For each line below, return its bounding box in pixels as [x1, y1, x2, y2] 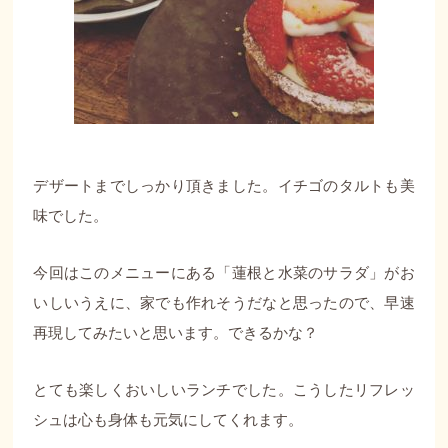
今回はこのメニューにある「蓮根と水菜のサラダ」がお [33, 263, 415, 281]
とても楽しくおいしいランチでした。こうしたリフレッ [33, 380, 415, 398]
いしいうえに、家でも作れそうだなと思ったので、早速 [33, 293, 415, 311]
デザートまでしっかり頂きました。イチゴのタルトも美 [33, 177, 415, 195]
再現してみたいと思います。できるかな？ [33, 323, 319, 341]
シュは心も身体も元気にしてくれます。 [33, 410, 304, 428]
